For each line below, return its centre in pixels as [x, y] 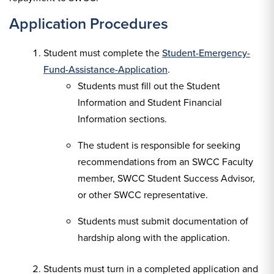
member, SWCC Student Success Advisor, [166, 178]
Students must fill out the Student [149, 86]
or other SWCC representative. [143, 195]
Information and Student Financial [150, 102]
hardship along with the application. [154, 238]
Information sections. [122, 119]
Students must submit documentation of [163, 221]
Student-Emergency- [206, 53]
